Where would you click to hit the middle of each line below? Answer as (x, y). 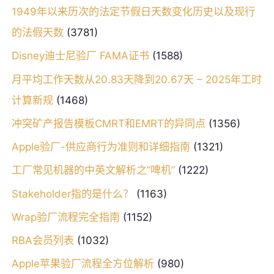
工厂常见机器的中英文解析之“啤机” (93, 170)
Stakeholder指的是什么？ (72, 194)
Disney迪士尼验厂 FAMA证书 (80, 56)
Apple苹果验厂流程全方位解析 (83, 264)
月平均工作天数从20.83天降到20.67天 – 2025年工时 (136, 79)
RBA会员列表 (43, 241)
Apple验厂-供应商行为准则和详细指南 (101, 147)
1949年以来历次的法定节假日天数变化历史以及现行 (133, 12)
